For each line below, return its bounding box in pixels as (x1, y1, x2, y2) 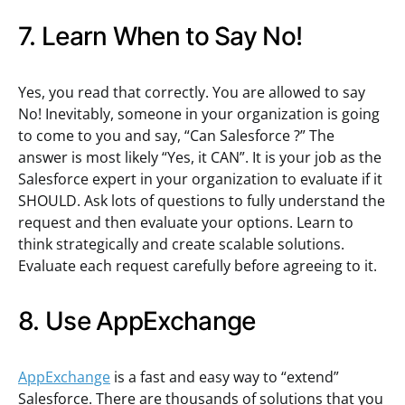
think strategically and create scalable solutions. (18, 234, 344, 254)
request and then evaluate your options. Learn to (18, 212, 353, 232)
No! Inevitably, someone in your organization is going (18, 104, 380, 124)
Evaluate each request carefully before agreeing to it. (18, 256, 377, 276)
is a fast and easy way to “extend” (110, 367, 339, 387)
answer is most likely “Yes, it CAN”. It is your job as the (18, 147, 381, 167)
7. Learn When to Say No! (18, 21, 303, 52)
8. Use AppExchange (18, 306, 256, 336)
